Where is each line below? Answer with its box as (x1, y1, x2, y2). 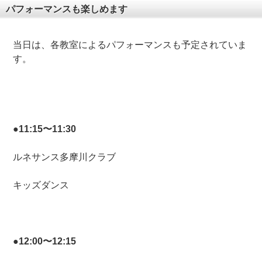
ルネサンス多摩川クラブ (13, 152, 116, 163)
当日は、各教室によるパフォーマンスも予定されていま (13, 40, 247, 50)
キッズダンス (13, 180, 70, 191)
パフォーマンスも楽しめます (6, 4, 127, 15)
